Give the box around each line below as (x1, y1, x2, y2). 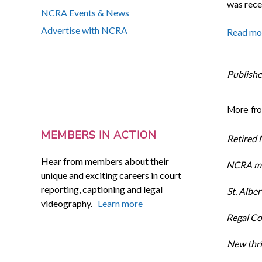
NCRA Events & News (41, 7, 130, 19)
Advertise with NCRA (41, 25, 128, 36)
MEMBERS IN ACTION (41, 128, 157, 143)
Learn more (98, 197, 143, 209)
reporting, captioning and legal (41, 183, 163, 195)
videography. (41, 197, 98, 209)
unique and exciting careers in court (41, 169, 182, 181)
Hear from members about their (41, 155, 170, 167)
